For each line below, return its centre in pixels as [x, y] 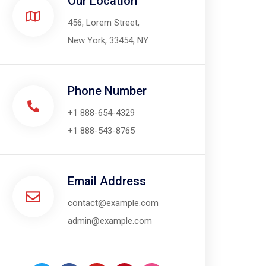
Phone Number [107, 91]
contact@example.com [113, 203]
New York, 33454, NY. [108, 40]
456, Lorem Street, [103, 23]
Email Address [107, 181]
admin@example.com [110, 221]
